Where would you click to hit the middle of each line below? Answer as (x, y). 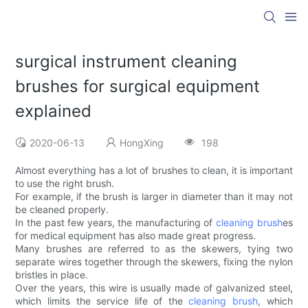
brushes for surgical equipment (138, 87)
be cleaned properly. (62, 210)
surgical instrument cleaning (126, 62)
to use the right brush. (65, 184)
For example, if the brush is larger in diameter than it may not (154, 197)
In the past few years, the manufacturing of (116, 223)
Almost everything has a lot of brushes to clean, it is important (154, 170)
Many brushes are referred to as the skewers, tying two (154, 249)
